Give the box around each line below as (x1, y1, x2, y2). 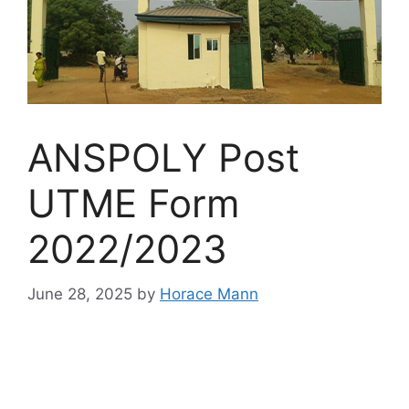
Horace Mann (160, 284, 258, 303)
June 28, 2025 (27, 284, 132, 303)
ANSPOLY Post (27, 134, 299, 182)
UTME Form (27, 180, 240, 227)
